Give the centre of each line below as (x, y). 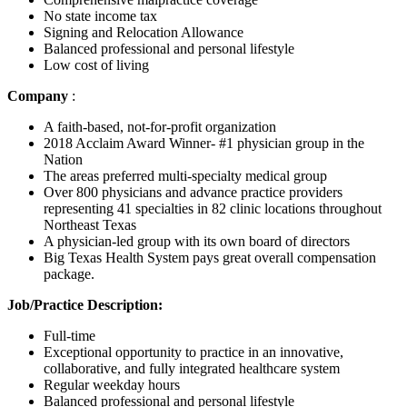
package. (69, 273)
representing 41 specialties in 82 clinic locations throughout (213, 208)
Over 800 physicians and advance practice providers (193, 192)
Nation (63, 159)
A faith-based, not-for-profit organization (160, 126)
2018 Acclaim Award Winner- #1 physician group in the (204, 143)
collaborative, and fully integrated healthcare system (192, 368)
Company (40, 95)
